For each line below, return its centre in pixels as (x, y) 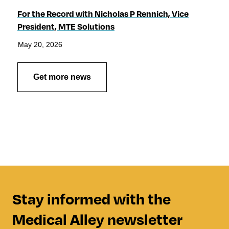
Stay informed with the (91, 198)
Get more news (62, 77)
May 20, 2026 (40, 44)
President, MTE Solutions (66, 26)
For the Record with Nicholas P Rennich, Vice (103, 13)
